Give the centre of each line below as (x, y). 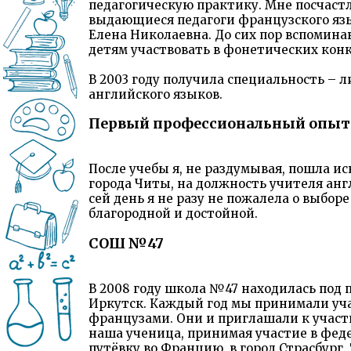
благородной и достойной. (173, 214)
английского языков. (156, 94)
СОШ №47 (126, 243)
